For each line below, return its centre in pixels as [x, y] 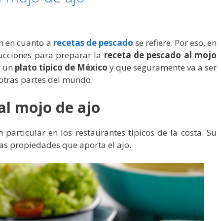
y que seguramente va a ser [162, 68]
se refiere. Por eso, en [175, 43]
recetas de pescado [93, 43]
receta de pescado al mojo [160, 55]
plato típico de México [61, 68]
